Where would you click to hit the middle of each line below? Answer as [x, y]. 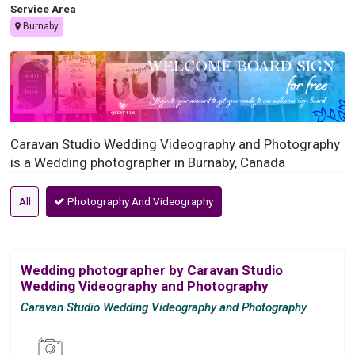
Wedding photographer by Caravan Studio [152, 270]
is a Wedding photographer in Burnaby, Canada [148, 162]
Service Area [44, 8]
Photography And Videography [139, 201]
